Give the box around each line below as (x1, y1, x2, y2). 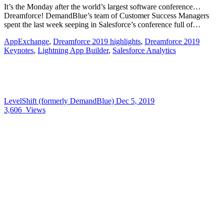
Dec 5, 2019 (116, 97, 155, 105)
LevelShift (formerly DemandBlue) (4, 97, 116, 105)
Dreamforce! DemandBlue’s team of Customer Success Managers (4, 11, 209, 20)
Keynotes (4, 46, 34, 55)
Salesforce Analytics (112, 46, 176, 55)
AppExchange (4, 37, 49, 46)
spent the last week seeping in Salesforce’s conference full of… (4, 20, 201, 29)
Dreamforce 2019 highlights (53, 37, 141, 46)
